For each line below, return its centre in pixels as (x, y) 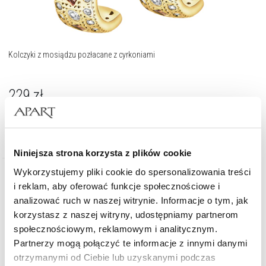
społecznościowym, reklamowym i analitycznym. (115, 229)
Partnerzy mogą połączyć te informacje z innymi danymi (131, 243)
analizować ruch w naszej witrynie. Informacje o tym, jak (131, 200)
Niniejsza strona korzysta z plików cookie (103, 153)
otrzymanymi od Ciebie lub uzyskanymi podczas (115, 257)
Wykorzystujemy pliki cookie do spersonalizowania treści (132, 172)
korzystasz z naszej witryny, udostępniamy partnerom (126, 214)
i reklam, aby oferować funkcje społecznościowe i (117, 186)
